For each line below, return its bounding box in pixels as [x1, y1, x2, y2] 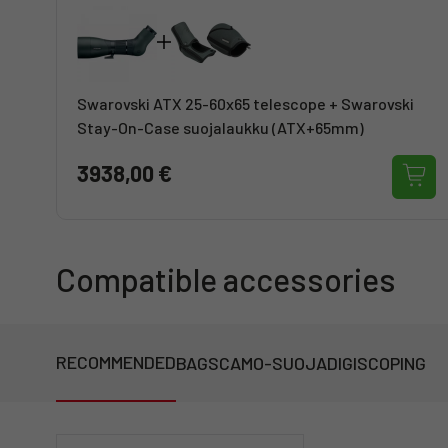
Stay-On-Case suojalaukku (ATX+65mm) [77, 118, 364, 137]
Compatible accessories [56, 260, 396, 298]
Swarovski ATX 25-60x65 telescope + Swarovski [77, 94, 414, 113]
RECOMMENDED [56, 351, 176, 373]
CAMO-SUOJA [219, 352, 327, 374]
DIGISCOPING [327, 352, 426, 374]
